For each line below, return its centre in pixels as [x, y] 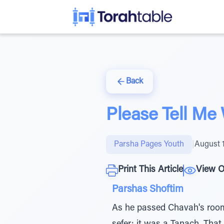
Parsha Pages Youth [149, 144]
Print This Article [150, 170]
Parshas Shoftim [148, 189]
